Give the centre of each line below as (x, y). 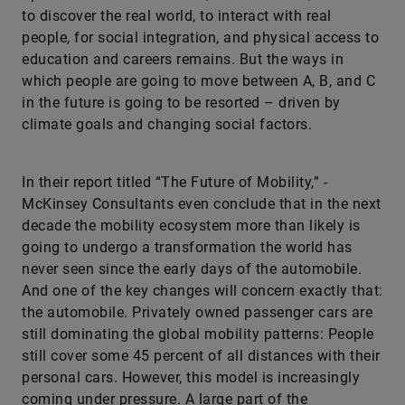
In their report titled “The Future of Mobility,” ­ (174, 182)
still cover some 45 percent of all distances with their (201, 356)
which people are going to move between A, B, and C (198, 81)
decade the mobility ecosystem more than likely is (191, 226)
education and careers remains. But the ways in (183, 59)
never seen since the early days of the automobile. (192, 269)
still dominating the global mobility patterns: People (198, 334)
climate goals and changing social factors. (167, 124)
